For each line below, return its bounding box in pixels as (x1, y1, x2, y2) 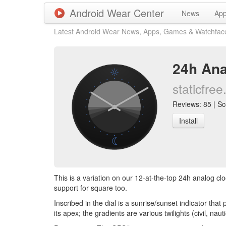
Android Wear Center (70, 6, 164, 20)
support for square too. (54, 183, 127, 193)
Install (179, 116, 198, 126)
